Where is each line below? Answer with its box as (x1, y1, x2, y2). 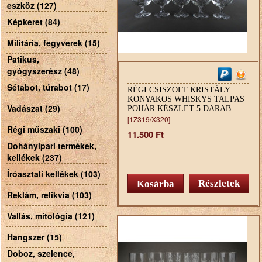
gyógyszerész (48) (7, 65, 80, 77)
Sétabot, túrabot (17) (7, 81, 89, 93)
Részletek (198, 178, 240, 189)
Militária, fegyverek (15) (7, 37, 100, 49)
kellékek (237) (7, 151, 62, 163)
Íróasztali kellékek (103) (7, 168, 101, 180)
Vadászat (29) (7, 102, 60, 114)
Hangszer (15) (7, 231, 62, 243)
